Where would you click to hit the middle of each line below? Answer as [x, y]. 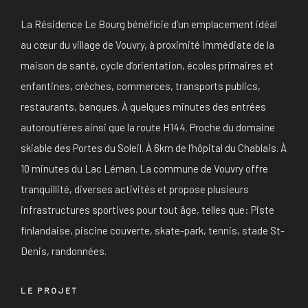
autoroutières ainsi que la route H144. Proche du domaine [148, 127]
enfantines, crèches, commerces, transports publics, [141, 86]
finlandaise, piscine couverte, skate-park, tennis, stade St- [153, 230]
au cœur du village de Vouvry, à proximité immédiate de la [147, 44]
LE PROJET [49, 290]
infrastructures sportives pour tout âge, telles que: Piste [147, 209]
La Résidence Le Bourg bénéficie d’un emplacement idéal [149, 24]
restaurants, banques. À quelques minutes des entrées [143, 106]
